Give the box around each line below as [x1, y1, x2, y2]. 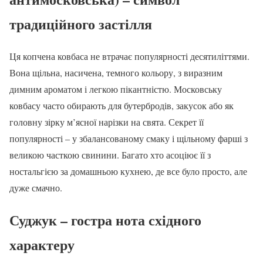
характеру [9, 234, 75, 255]
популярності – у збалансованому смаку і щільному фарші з [9, 131, 248, 144]
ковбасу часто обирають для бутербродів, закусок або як [9, 99, 234, 112]
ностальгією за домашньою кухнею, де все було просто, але [9, 164, 247, 177]
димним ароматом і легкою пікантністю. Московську [9, 82, 222, 95]
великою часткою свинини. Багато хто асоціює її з [9, 148, 211, 161]
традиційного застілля [9, 14, 152, 35]
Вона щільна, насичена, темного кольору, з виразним [9, 66, 222, 79]
